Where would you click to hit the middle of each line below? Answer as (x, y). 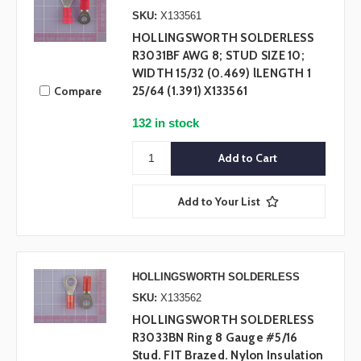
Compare (77, 91)
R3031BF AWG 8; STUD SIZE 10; (218, 56)
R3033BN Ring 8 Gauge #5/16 (215, 337)
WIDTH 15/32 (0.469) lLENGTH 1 (222, 74)
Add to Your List (220, 201)
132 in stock (165, 123)
